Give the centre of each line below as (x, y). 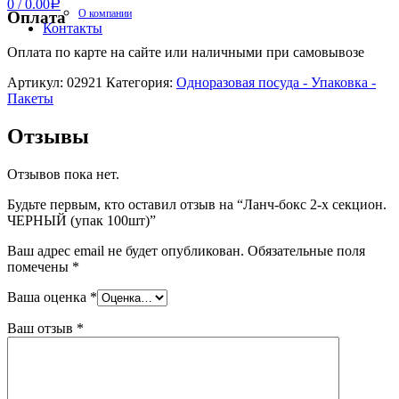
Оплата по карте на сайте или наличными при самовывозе (186, 53)
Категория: (139, 83)
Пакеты (30, 99)
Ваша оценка (49, 297)
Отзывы (48, 136)
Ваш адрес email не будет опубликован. (126, 250)
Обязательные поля (306, 250)
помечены (40, 266)
